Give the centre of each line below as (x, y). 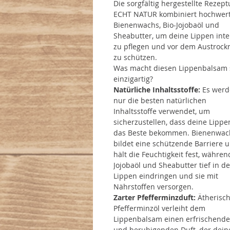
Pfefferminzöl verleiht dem (159, 208)
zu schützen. (136, 57)
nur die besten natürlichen (160, 101)
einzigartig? (133, 79)
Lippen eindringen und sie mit (166, 176)
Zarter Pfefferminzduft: (156, 198)
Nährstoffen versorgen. (154, 187)
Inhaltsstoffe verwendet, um (162, 111)
